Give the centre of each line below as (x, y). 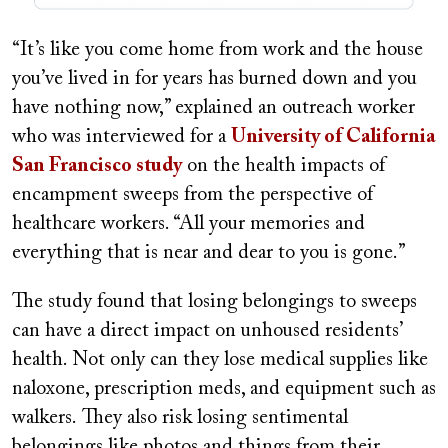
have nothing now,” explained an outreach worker (213, 108)
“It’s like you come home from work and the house (217, 50)
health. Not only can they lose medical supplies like (220, 360)
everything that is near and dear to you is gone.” (209, 253)
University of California (333, 137)
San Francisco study (97, 166)
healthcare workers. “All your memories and (188, 224)
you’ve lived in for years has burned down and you (214, 79)
